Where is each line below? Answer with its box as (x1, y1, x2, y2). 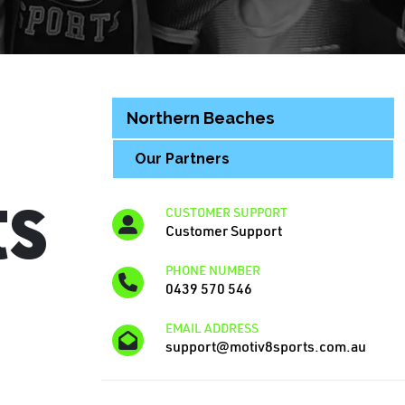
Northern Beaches (127, 108, 275, 128)
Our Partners (135, 150, 230, 168)
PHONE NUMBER (165, 262, 260, 279)
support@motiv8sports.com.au (165, 336, 366, 356)
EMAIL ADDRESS (165, 320, 259, 337)
